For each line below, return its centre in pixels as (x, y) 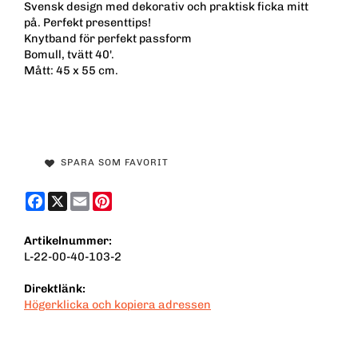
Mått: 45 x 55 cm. (71, 71)
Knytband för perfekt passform (108, 39)
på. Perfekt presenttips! (88, 23)
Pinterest (137, 199)
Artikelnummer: (68, 241)
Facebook (71, 199)
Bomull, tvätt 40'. (69, 55)
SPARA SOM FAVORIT (111, 163)
